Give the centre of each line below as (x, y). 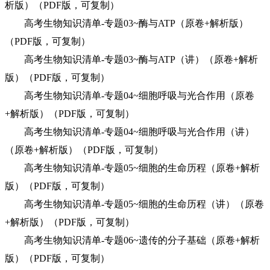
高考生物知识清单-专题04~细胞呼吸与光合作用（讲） (130, 132)
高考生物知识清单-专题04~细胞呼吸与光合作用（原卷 (130, 96)
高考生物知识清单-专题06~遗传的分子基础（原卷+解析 (132, 240)
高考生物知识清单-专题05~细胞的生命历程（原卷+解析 (132, 168)
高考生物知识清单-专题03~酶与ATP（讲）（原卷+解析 (131, 59)
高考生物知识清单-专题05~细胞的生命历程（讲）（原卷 (134, 204)
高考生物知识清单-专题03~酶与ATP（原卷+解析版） (127, 23)
